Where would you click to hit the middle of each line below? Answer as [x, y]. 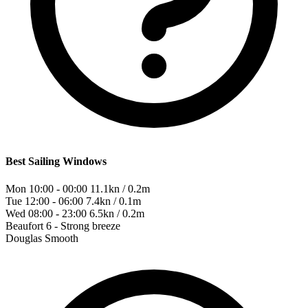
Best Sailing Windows [56, 162]
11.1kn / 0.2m [119, 188]
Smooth [60, 238]
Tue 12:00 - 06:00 [44, 201]
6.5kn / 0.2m [115, 213]
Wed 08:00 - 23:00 [46, 213]
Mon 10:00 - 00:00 [46, 188]
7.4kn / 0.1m [112, 201]
